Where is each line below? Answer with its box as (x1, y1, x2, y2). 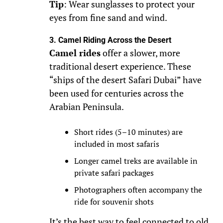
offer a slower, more (100, 47, 180, 59)
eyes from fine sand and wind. (49, 12, 167, 24)
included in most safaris (74, 138, 159, 150)
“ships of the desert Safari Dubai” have (49, 74, 202, 86)
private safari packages (74, 167, 154, 179)
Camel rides (49, 47, 101, 59)
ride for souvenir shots (74, 196, 154, 208)
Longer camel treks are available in (74, 155, 198, 167)
